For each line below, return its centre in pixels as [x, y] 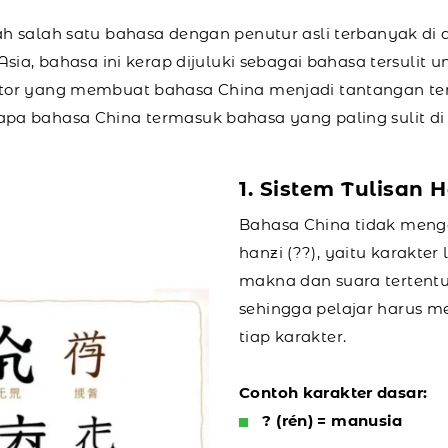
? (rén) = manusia [332, 420]
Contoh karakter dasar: [333, 392]
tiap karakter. [293, 336]
